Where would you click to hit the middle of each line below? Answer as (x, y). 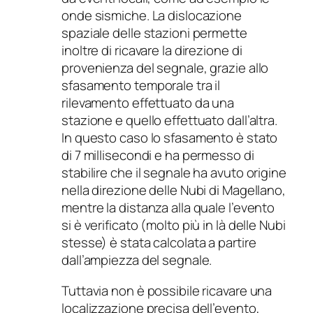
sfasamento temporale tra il (141, 86)
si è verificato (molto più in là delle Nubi (174, 225)
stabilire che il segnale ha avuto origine (174, 173)
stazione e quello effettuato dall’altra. (169, 121)
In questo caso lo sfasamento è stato (170, 138)
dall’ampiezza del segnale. (137, 260)
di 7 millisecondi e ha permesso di (158, 155)
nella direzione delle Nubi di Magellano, (174, 190)
